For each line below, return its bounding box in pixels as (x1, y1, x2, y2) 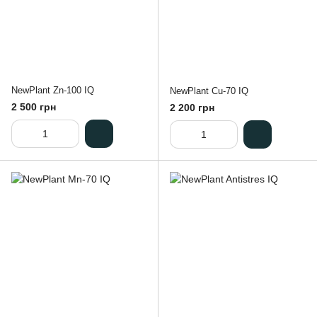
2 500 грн (11, 101, 56, 113)
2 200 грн (170, 102, 214, 114)
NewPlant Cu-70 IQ (170, 85, 248, 96)
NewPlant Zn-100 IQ (11, 84, 94, 96)
